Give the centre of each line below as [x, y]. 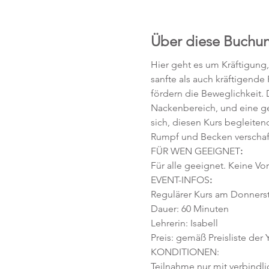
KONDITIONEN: [185, 252]
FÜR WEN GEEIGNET [195, 151]
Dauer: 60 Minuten [191, 209]
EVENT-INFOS [180, 180]
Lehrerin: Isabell [184, 223]
